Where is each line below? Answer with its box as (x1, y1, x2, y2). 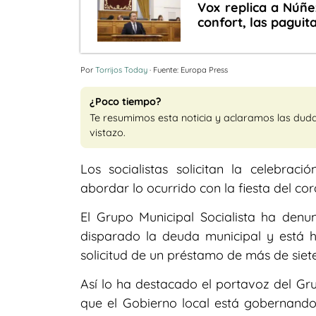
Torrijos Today (95, 64, 147, 75)
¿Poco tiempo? (90, 95, 162, 108)
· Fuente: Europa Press (147, 64, 228, 75)
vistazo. (90, 126, 126, 139)
